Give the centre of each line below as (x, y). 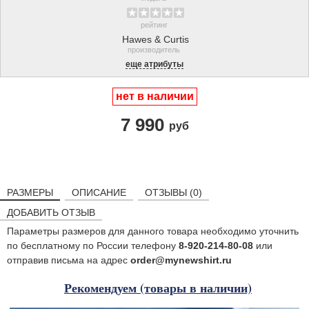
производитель (154, 49)
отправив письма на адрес (69, 260)
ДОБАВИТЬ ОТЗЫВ (51, 212)
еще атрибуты (154, 64)
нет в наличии (154, 96)
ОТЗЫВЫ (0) (173, 192)
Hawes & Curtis (156, 39)
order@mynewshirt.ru (181, 260)
